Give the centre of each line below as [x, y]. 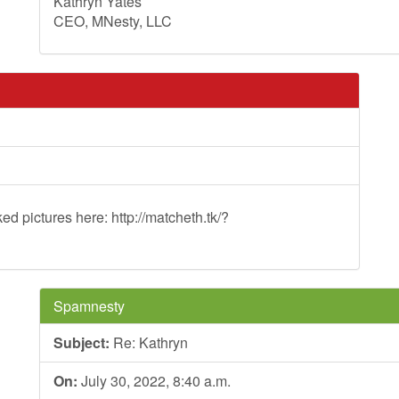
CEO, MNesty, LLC [113, 21]
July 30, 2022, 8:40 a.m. [154, 381]
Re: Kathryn [149, 342]
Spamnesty [89, 306]
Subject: [81, 342]
